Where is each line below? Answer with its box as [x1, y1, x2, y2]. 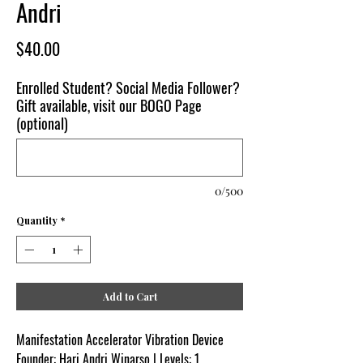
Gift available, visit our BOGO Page [16, 94, 202, 116]
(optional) [16, 112, 68, 134]
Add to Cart [102, 289, 157, 303]
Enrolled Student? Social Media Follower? [16, 76, 240, 98]
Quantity [16, 213, 58, 227]
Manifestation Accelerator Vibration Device [16, 329, 224, 349]
